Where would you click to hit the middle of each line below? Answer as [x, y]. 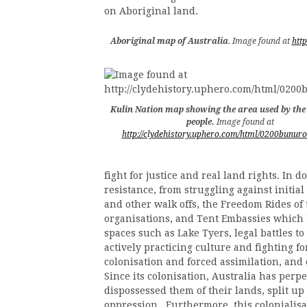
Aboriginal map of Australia [169, 41]
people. [201, 122]
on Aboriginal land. [151, 11]
